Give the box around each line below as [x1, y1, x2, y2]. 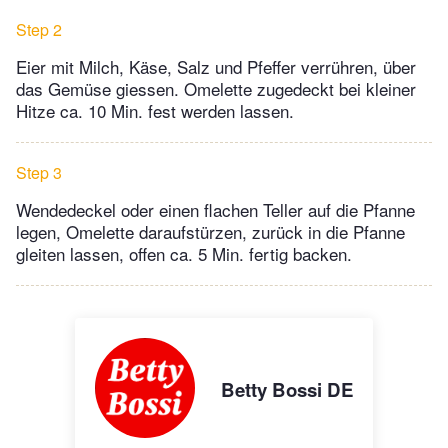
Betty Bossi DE [220, 376, 353, 404]
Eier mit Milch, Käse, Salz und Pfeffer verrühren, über [16, 54, 416, 80]
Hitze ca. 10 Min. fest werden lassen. [16, 98, 294, 124]
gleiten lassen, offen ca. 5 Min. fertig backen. [16, 241, 352, 267]
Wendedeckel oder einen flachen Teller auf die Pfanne [16, 197, 415, 223]
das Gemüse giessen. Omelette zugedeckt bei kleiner [16, 76, 416, 102]
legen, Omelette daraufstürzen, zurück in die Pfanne [16, 219, 405, 245]
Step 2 [16, 18, 62, 42]
